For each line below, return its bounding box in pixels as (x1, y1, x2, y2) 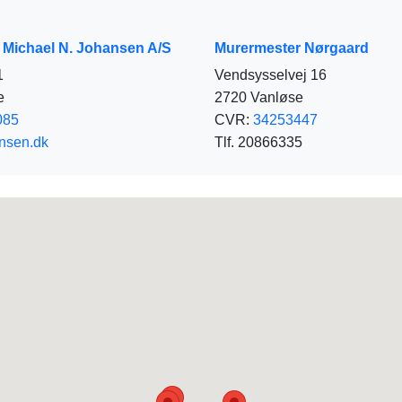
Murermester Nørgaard (214, 39, 369, 56)
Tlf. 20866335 (214, 134, 302, 150)
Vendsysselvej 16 (214, 66, 327, 83)
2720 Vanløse (214, 89, 303, 105)
